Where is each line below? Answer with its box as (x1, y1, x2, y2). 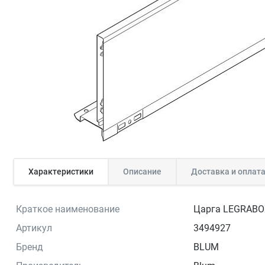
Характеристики (28, 166, 93, 176)
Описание (123, 166, 161, 176)
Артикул (16, 222, 52, 234)
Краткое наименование (16, 203, 119, 215)
